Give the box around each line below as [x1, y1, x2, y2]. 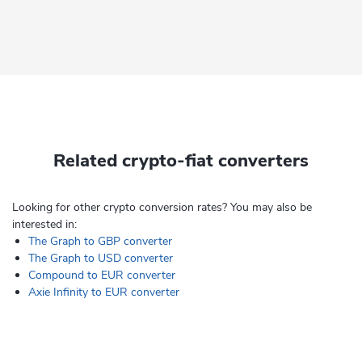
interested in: [12, 217, 77, 232]
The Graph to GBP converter [28, 234, 172, 249]
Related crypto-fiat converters [53, 149, 309, 173]
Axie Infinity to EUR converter [28, 284, 179, 300]
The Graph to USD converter [28, 250, 173, 266]
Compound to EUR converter [28, 267, 175, 283]
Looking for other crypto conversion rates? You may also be [12, 200, 312, 215]
